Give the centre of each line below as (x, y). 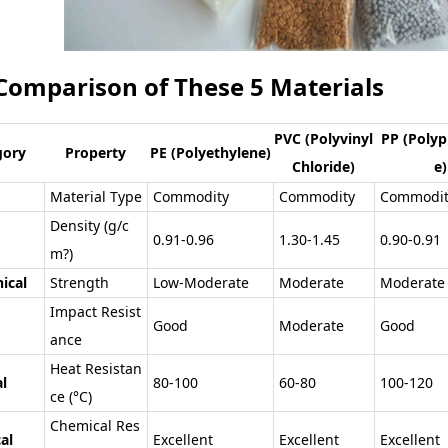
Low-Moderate (201, 282)
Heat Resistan (96, 368)
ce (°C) (71, 396)
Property (95, 152)
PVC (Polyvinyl (323, 138)
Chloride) (323, 166)
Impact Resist (95, 311)
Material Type (96, 196)
